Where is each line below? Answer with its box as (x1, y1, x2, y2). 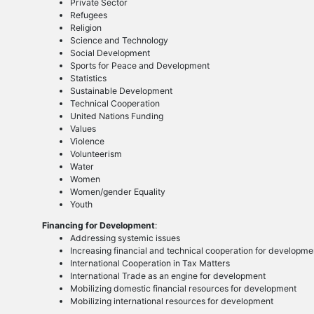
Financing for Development (41, 220, 155, 231)
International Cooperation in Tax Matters (69, 258, 230, 269)
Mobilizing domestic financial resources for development (69, 283, 296, 294)
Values (69, 123, 96, 135)
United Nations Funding (69, 111, 163, 122)
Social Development (69, 48, 150, 59)
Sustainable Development (69, 86, 172, 97)
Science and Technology (69, 35, 168, 46)
